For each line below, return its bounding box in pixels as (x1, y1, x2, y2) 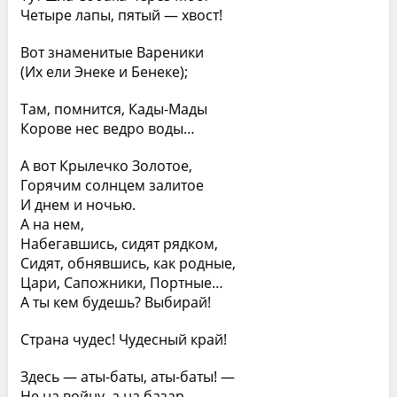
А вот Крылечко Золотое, (19, 156, 192, 175)
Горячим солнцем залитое (19, 175, 204, 195)
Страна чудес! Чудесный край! (19, 330, 227, 349)
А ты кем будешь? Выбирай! (19, 292, 211, 312)
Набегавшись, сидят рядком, (19, 234, 218, 253)
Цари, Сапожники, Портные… (19, 273, 223, 292)
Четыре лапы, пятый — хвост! (19, 5, 222, 25)
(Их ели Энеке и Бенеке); (19, 62, 188, 82)
